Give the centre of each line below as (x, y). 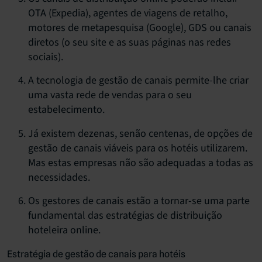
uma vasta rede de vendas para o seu (110, 95)
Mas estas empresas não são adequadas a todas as (141, 163)
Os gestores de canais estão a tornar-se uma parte (139, 201)
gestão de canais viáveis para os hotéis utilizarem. (138, 148)
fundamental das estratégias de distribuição (125, 215)
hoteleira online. (64, 230)
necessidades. (59, 177)
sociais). (46, 57)
